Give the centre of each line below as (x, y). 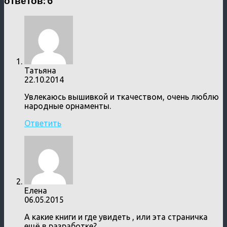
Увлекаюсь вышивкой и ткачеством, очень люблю (122, 97)
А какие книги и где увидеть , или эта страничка (116, 217)
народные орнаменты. (68, 106)
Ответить (43, 123)
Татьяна (40, 71)
